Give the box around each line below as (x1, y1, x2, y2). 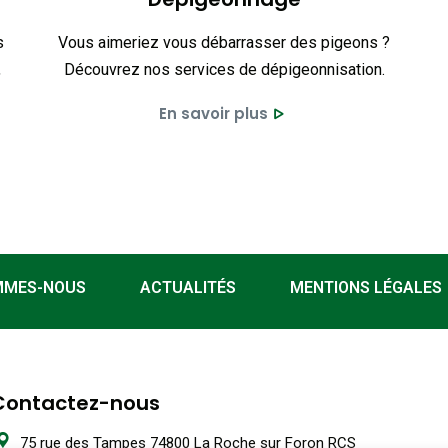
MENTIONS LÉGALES (290, 278, 442, 297)
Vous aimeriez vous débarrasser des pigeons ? (58, 33, 390, 52)
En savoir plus (158, 103, 268, 124)
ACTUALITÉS (140, 278, 236, 297)
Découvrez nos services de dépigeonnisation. (63, 60, 385, 79)
